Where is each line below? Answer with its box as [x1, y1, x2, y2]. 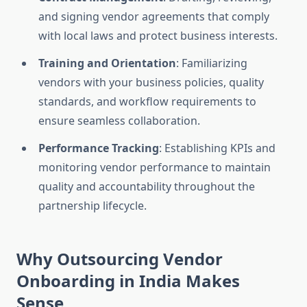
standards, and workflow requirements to [38, 94, 256, 110]
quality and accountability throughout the [38, 179, 255, 195]
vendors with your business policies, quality [38, 75, 264, 90]
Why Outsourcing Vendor [16, 247, 223, 271]
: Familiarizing [176, 56, 247, 71]
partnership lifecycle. [38, 198, 147, 214]
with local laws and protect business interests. [38, 28, 278, 44]
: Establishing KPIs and [159, 140, 275, 156]
